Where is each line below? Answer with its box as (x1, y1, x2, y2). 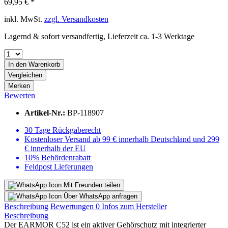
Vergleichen (8, 71, 42, 79)
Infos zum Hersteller (102, 202, 167, 211)
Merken (8, 81, 30, 90)
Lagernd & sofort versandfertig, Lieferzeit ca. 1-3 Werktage (4, 32, 194, 41)
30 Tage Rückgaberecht (24, 125, 101, 134)
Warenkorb (28, 60, 60, 68)
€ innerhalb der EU (24, 144, 86, 153)
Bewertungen (50, 202, 96, 211)
